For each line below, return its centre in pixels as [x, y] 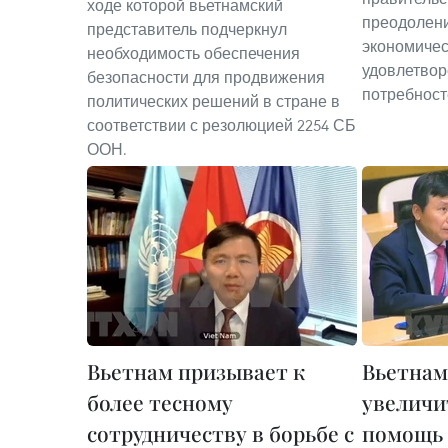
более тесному [160, 402]
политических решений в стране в [213, 101]
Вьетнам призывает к [196, 371]
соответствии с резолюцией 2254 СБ [221, 125]
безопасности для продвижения [206, 77]
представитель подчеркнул [187, 29]
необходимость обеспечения [193, 53]
